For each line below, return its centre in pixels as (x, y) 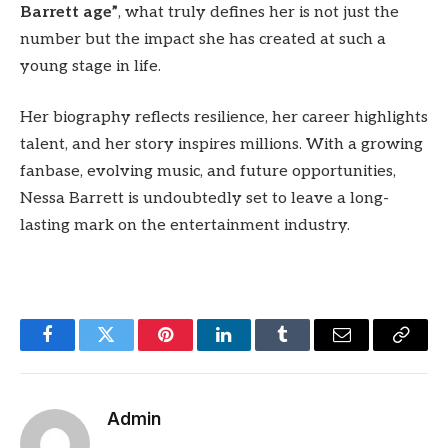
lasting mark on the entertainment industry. (185, 226)
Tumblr (308, 349)
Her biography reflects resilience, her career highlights (224, 118)
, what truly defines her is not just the (258, 12)
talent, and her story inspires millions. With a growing (221, 145)
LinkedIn (255, 349)
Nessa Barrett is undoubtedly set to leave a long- (204, 199)
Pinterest (195, 349)
